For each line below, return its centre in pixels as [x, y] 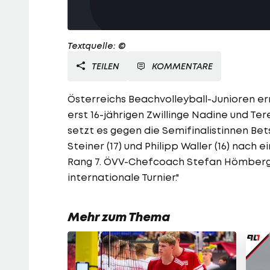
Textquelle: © [97, 46]
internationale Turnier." [123, 177]
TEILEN [104, 66]
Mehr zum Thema [119, 217]
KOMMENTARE [182, 66]
